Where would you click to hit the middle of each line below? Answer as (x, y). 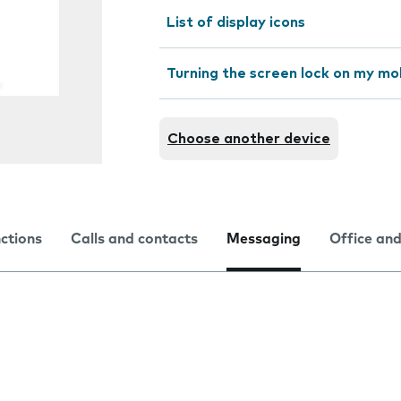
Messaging (264, 239)
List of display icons (236, 22)
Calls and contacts (134, 239)
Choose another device (249, 139)
